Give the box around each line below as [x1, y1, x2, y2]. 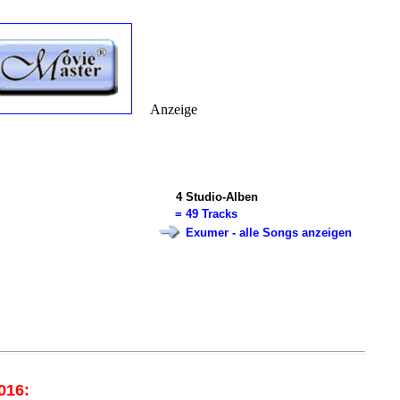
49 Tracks [185, 207, 237, 221]
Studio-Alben [185, 190, 258, 204]
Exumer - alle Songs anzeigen [185, 226, 352, 239]
